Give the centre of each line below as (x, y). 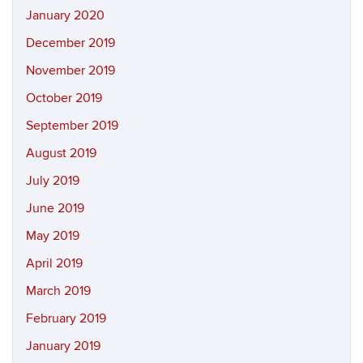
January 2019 (63, 346)
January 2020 (65, 15)
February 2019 (66, 318)
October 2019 (64, 98)
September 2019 (72, 126)
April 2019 (54, 263)
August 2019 (61, 153)
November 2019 (70, 70)
